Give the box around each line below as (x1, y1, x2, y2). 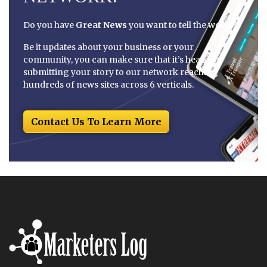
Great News (76, 20, 127, 30)
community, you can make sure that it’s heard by (23, 54, 222, 65)
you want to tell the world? (127, 20, 237, 30)
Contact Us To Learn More (31, 116, 162, 128)
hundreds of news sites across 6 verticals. (23, 79, 194, 90)
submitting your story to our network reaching (23, 67, 218, 77)
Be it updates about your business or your (23, 42, 194, 52)
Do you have (23, 20, 76, 30)
